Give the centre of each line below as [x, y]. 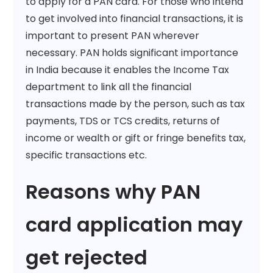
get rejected [87, 257]
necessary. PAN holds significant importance [132, 52]
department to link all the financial [109, 87]
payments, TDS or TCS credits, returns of [123, 121]
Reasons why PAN [113, 191]
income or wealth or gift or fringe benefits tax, [136, 138]
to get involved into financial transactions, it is [135, 18]
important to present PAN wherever [113, 35]
